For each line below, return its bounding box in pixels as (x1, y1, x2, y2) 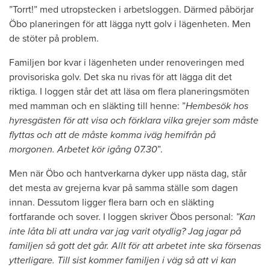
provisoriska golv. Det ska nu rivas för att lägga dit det (9, 71, 232, 83)
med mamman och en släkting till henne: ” (9, 99, 186, 112)
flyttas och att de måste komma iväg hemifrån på (9, 128, 216, 141)
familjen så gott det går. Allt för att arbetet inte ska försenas (9, 239, 261, 252)
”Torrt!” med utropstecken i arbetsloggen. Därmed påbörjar (9, 3, 254, 16)
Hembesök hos (186, 99, 248, 112)
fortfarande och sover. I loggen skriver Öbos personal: (9, 210, 236, 223)
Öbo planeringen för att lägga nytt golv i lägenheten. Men (9, 17, 251, 30)
